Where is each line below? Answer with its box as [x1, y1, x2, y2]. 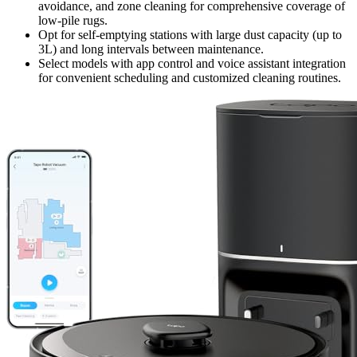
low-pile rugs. [38, 13, 108, 27]
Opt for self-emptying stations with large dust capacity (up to [38, 27, 342, 41]
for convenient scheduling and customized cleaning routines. [38, 70, 341, 84]
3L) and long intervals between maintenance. [38, 41, 264, 56]
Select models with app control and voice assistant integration [38, 56, 346, 70]
